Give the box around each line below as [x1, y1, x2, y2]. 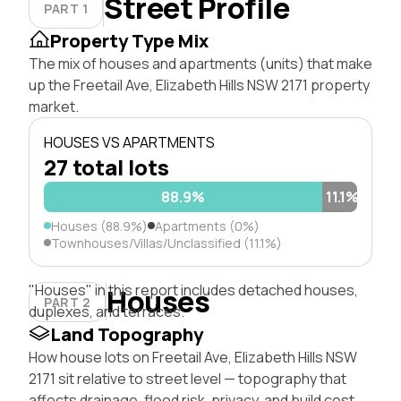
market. [29, 96, 79, 116]
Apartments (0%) [155, 217, 260, 235]
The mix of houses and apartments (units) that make [29, 53, 372, 73]
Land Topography [50, 321, 203, 346]
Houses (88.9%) [51, 217, 148, 235]
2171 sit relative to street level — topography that [29, 368, 346, 388]
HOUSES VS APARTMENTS [44, 132, 215, 152]
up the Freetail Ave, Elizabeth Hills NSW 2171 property [29, 74, 370, 95]
